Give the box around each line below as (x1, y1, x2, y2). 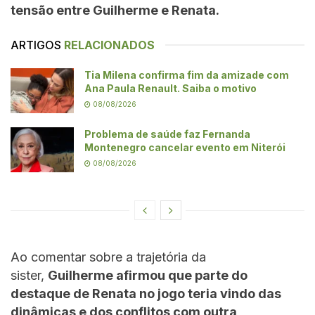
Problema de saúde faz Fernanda (84, 128, 250, 141)
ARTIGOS (11, 37, 61, 52)
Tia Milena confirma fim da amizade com (84, 68, 289, 81)
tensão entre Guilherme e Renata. (11, 2, 219, 18)
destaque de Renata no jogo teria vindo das (11, 286, 281, 302)
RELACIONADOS (64, 37, 155, 52)
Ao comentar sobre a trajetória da (11, 250, 206, 265)
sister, (11, 268, 48, 283)
